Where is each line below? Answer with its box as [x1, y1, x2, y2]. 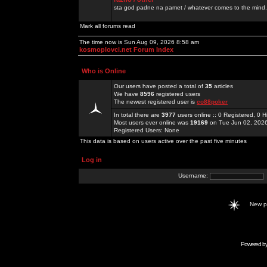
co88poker [197, 98, 228, 105]
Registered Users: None [114, 127, 179, 133]
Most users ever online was [114, 119, 190, 126]
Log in [82, 156, 102, 163]
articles [212, 83, 233, 89]
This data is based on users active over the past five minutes [80, 138, 247, 144]
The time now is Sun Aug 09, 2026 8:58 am [79, 39, 199, 45]
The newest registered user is [114, 98, 197, 105]
